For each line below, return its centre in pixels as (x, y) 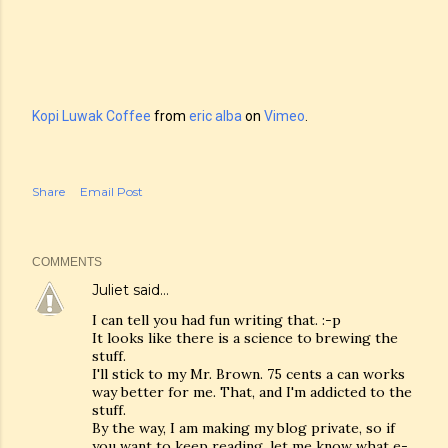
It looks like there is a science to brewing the (245, 338)
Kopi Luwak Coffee (91, 116)
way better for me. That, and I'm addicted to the (252, 392)
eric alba (215, 116)
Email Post (111, 191)
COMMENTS (67, 262)
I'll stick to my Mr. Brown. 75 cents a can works (248, 374)
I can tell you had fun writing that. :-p (216, 320)
